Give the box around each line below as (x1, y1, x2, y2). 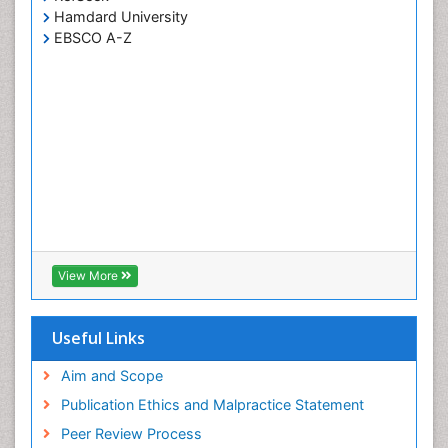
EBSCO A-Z (50, 29, 132, 46)
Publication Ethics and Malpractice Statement (60, 396, 364, 414)
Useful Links (52, 327, 145, 350)
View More (58, 268, 121, 284)
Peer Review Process (60, 425, 202, 443)
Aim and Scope (60, 367, 163, 385)
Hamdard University (50, 8, 188, 25)
